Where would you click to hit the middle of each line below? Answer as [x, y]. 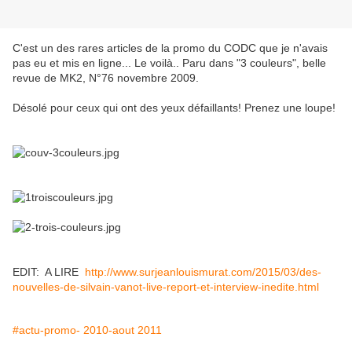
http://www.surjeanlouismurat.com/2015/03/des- [203, 272]
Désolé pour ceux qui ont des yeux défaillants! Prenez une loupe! [176, 108]
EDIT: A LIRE [49, 272]
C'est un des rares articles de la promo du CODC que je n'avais [170, 48]
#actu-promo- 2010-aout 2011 [87, 330]
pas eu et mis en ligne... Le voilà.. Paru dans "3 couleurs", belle [169, 63]
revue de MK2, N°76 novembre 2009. [106, 78]
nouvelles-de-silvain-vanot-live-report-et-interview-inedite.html [166, 287]
